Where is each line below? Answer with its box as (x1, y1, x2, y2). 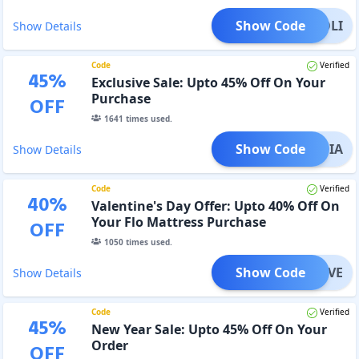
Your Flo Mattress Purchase (91, 212, 266, 231)
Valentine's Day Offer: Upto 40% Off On (91, 196, 340, 215)
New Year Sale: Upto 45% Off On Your (91, 320, 327, 338)
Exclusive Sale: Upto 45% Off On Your (91, 73, 325, 91)
